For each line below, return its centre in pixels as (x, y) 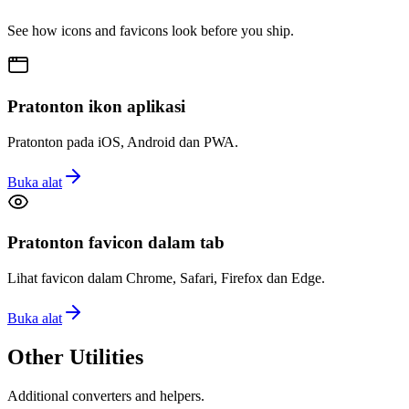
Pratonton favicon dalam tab (116, 243)
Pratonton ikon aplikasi (96, 106)
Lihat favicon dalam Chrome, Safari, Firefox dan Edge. (166, 278)
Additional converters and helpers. (106, 395)
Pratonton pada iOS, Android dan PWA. (123, 142)
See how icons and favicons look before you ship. (151, 31)
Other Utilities (75, 357)
